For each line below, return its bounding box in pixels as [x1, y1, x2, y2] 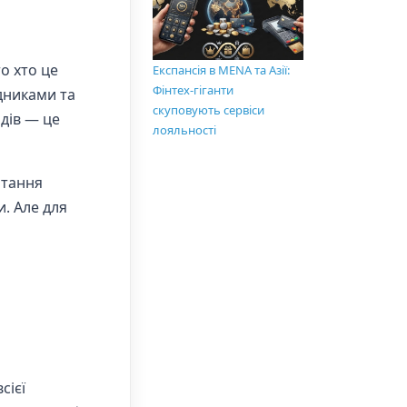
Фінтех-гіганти [153, 82, 233, 99]
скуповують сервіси [153, 102, 264, 119]
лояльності [153, 122, 216, 139]
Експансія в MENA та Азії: [153, 62, 290, 79]
